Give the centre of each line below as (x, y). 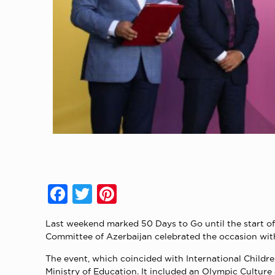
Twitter (122, 194)
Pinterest (155, 194)
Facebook (109, 194)
